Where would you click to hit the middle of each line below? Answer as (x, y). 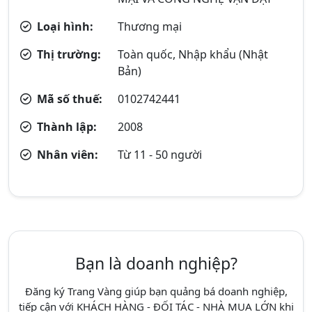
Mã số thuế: (68, 99)
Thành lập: (65, 127)
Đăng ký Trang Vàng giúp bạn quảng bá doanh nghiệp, (156, 291)
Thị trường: (68, 54)
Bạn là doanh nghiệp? (156, 263)
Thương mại (150, 26)
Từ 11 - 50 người (160, 155)
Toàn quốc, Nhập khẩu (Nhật (193, 54)
